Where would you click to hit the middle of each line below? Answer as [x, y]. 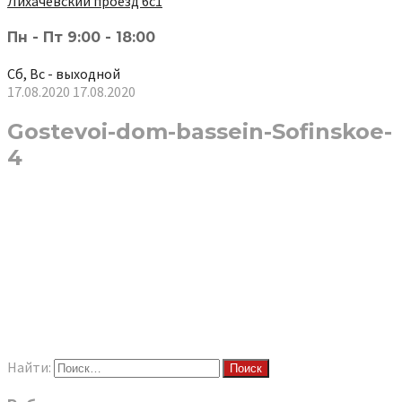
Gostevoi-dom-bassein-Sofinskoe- [200, 132]
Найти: [29, 367]
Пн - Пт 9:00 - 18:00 [81, 37]
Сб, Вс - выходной [64, 74]
